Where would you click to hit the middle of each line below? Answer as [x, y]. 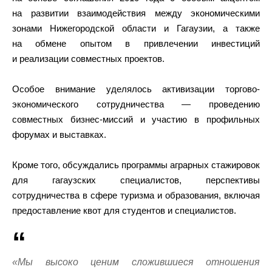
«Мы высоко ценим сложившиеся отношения [136, 262]
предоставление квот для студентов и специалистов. [124, 211]
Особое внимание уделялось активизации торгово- [136, 89]
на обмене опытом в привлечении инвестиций [136, 44]
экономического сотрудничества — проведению [136, 104]
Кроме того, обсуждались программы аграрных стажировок [136, 165]
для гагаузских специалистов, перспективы [136, 180]
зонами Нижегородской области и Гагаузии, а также [136, 29]
